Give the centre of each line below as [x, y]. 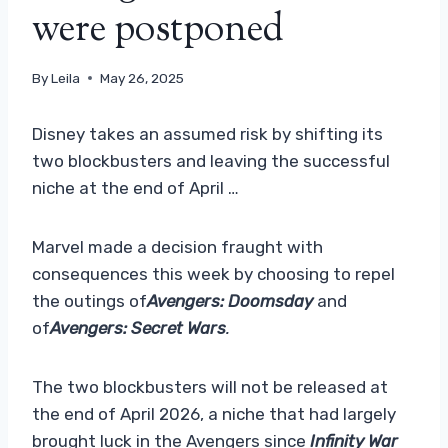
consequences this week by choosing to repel [213, 273]
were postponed [158, 31]
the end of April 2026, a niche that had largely [214, 413]
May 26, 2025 [142, 77]
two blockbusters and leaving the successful [211, 160]
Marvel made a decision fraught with [177, 246]
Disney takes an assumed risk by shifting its [207, 133]
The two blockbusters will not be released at [210, 386]
